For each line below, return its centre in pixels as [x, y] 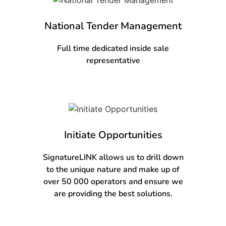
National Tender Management [113, 26]
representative [113, 60]
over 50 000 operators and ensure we [113, 181]
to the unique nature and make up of [113, 169]
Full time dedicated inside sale [113, 48]
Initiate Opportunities [113, 135]
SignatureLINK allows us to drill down [113, 157]
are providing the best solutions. [113, 193]
